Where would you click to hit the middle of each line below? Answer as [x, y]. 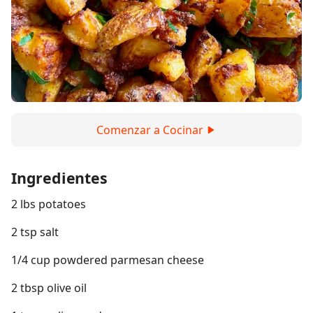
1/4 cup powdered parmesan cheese [108, 260]
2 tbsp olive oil [49, 288]
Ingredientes [59, 178]
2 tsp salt [35, 232]
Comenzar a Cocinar [150, 130]
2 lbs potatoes [49, 204]
